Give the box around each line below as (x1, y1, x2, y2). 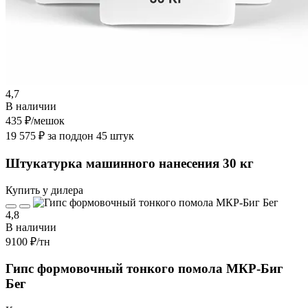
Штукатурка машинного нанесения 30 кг (5, 155, 254, 170)
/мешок (31, 115, 65, 127)
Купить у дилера (5, 184, 83, 196)
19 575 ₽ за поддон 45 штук (5, 130, 134, 142)
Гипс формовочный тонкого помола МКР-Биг (5, 261, 283, 276)
